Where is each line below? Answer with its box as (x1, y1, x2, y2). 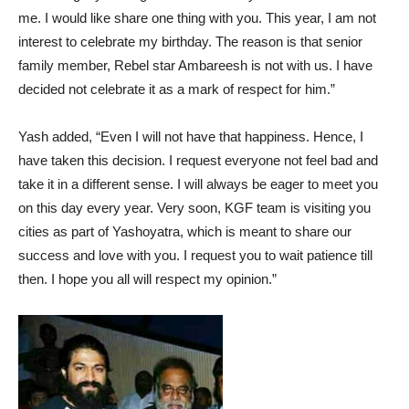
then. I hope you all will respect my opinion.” (18, 270, 277, 287)
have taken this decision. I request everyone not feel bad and (18, 152, 378, 168)
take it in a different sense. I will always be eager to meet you (18, 175, 378, 192)
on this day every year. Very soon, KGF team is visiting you (18, 199, 371, 215)
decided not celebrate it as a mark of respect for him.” (18, 80, 335, 97)
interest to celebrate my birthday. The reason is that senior (18, 33, 362, 49)
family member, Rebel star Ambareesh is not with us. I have (18, 57, 372, 73)
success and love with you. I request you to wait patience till (18, 246, 372, 263)
